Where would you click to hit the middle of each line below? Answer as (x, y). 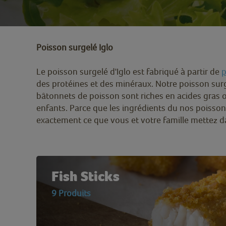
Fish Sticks (86, 176)
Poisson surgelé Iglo (75, 47)
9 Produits (71, 193)
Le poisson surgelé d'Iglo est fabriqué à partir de (129, 71)
